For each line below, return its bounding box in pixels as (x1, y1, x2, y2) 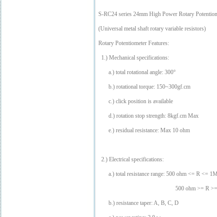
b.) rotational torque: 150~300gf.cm (98, 83, 190, 91)
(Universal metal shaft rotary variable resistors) (98, 25, 206, 32)
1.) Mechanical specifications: (98, 54, 169, 62)
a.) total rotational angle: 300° (98, 69, 176, 76)
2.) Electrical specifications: (98, 156, 164, 163)
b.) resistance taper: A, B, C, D (98, 200, 179, 207)
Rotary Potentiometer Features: (98, 40, 169, 47)
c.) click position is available (98, 98, 173, 105)
